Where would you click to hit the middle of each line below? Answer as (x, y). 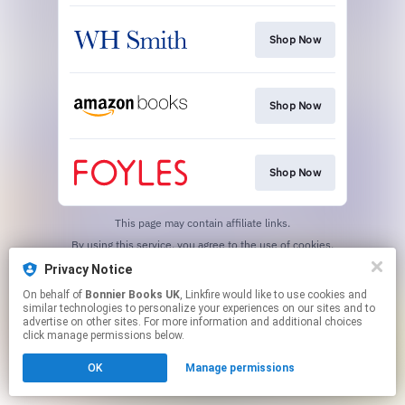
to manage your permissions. (226, 258)
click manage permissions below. (104, 335)
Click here (131, 258)
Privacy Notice (88, 269)
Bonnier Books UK (132, 295)
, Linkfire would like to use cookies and (201, 295)
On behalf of (54, 295)
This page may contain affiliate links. (202, 222)
